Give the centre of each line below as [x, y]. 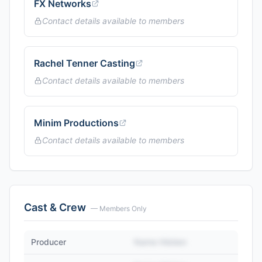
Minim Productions [76, 123]
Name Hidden [160, 242]
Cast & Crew [55, 207]
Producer [49, 242]
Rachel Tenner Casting [85, 63]
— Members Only [119, 208]
